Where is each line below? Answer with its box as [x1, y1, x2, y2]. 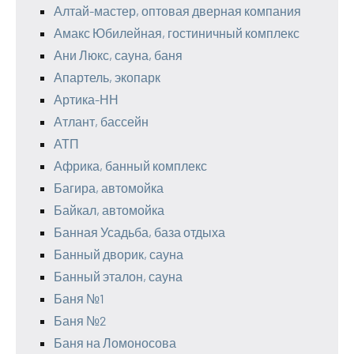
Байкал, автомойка [54, 201, 164, 217]
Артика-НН [54, 91, 119, 107]
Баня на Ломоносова [54, 334, 176, 350]
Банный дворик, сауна [54, 246, 183, 262]
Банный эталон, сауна [54, 268, 183, 284]
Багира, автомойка [54, 179, 164, 195]
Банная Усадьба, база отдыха [54, 224, 225, 239]
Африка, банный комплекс [54, 157, 207, 173]
